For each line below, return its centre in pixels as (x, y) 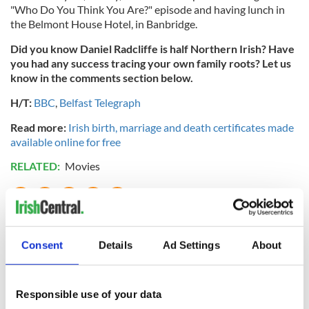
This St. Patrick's (246, 279)
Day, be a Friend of (250, 294)
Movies (82, 166)
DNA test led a (142, 279)
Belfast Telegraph (100, 102)
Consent (42, 245)
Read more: (38, 127)
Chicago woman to (152, 294)
